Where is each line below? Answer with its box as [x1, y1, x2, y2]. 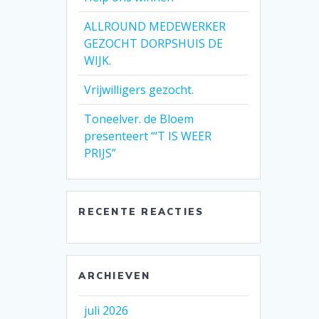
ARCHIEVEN [78, 270, 151, 282]
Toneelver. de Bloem [84, 111, 194, 127]
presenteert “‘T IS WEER [84, 128, 212, 145]
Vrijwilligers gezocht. [84, 82, 194, 98]
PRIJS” [84, 145, 117, 162]
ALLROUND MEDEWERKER [84, 19, 226, 35]
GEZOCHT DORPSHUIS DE [84, 36, 224, 52]
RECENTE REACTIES [78, 206, 204, 218]
